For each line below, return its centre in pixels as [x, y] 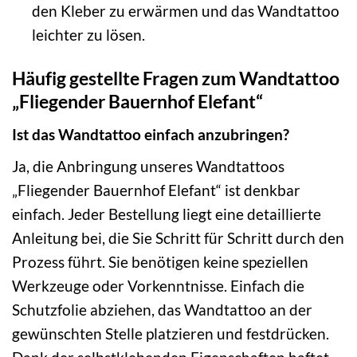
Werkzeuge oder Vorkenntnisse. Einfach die [158, 285]
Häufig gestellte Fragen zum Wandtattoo [176, 78]
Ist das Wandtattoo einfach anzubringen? [151, 134]
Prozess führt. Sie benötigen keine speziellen [160, 261]
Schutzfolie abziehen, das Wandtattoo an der [162, 309]
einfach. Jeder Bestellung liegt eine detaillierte [167, 214]
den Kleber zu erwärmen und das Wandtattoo [185, 11]
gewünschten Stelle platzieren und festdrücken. [171, 333]
